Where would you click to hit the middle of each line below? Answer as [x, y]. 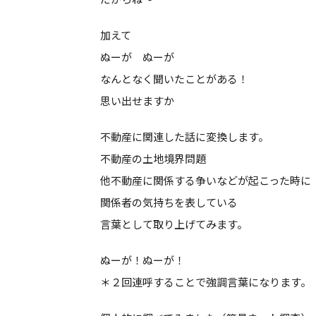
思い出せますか [137, 101]
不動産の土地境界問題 [153, 158]
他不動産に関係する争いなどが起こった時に [206, 180]
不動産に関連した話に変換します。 [184, 136]
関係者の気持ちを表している [169, 202]
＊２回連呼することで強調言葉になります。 [206, 282]
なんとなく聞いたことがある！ [174, 79]
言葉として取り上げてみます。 [174, 224]
